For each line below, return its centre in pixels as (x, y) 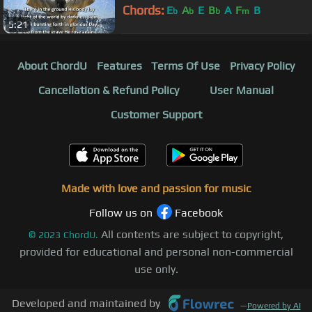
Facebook (199, 213)
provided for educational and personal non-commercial (156, 252)
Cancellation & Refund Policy (109, 91)
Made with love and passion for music (156, 189)
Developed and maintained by (86, 304)
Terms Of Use (186, 66)
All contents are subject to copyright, (192, 235)
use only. (156, 270)
